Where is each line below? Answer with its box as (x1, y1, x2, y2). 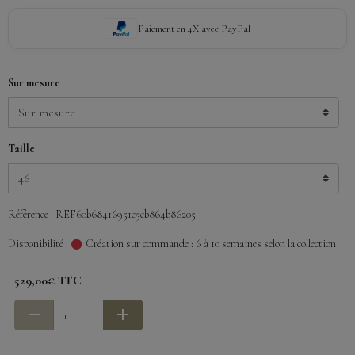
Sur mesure (8, 76, 60, 90)
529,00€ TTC (14, 273, 82, 289)
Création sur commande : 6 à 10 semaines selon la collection (83, 237, 336, 251)
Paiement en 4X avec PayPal (138, 22, 250, 36)
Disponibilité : (8, 237, 68, 251)
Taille (8, 142, 35, 156)
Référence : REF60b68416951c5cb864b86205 (8, 208, 196, 222)
